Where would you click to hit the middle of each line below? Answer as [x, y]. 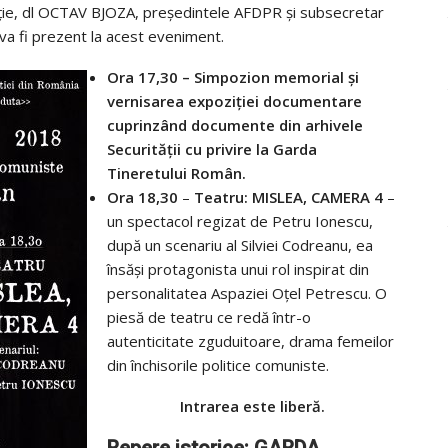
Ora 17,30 [142, 77]
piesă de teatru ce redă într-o [209, 317]
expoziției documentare [275, 101]
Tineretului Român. [176, 173]
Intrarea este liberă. [253, 406]
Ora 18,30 [142, 197]
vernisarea [147, 101]
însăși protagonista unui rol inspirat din [238, 269]
